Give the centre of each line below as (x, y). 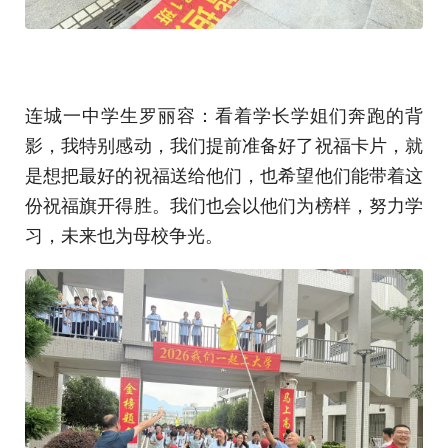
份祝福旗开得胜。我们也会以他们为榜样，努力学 (224, 204)
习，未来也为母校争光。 (124, 234)
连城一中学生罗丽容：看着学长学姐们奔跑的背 (224, 114)
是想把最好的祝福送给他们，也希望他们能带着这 (224, 174)
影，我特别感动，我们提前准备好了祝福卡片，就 (224, 144)
